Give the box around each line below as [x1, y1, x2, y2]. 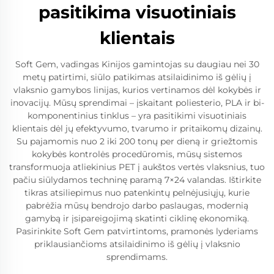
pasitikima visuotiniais [38, 2, 236, 23]
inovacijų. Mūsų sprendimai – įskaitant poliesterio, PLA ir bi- [10, 97, 264, 109]
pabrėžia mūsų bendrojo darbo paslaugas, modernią [26, 200, 248, 212]
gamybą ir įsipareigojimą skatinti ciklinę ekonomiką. [25, 213, 249, 224]
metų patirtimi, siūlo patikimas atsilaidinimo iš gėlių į [23, 72, 251, 83]
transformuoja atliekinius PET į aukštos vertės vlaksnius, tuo [9, 161, 265, 173]
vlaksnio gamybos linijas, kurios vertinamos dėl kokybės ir [13, 84, 261, 96]
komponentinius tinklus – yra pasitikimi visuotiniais [28, 110, 246, 122]
